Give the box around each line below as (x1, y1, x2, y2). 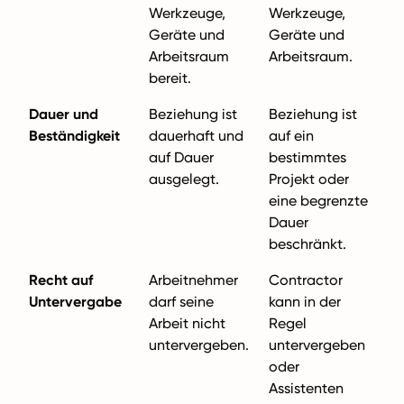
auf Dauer (149, 149, 214, 166)
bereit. (149, 69, 191, 87)
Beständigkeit (29, 127, 120, 144)
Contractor (269, 271, 343, 289)
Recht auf (29, 271, 93, 289)
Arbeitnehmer (149, 271, 238, 289)
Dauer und (29, 106, 98, 123)
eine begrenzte (269, 192, 368, 209)
